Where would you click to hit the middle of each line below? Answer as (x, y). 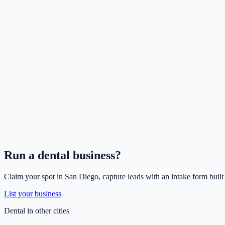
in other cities (47, 211)
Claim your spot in (34, 177)
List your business (33, 194)
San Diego (82, 177)
